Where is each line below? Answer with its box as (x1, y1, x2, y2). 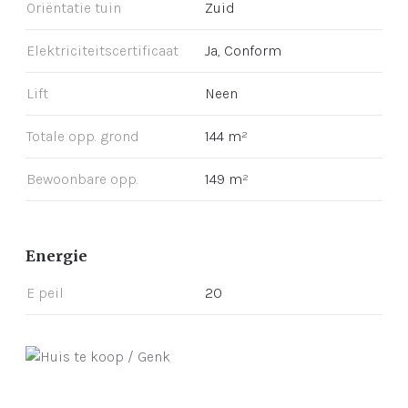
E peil (26, 284, 64, 302)
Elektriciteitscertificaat (26, 42, 178, 60)
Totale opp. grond (26, 127, 139, 146)
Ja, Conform (205, 42, 281, 60)
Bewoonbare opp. (26, 170, 138, 189)
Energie (25, 247, 87, 266)
